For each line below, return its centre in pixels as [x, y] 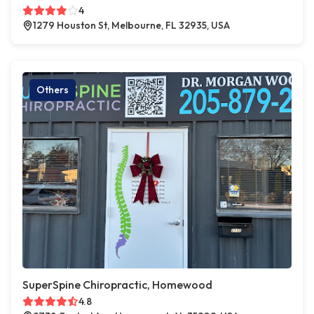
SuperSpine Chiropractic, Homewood [117, 285]
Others [53, 90]
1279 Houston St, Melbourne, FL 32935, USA [131, 25]
